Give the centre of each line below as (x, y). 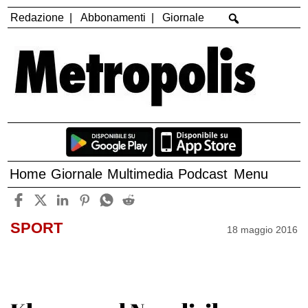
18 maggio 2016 (263, 229)
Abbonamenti (113, 17)
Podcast (203, 174)
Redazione (37, 17)
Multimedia (141, 174)
